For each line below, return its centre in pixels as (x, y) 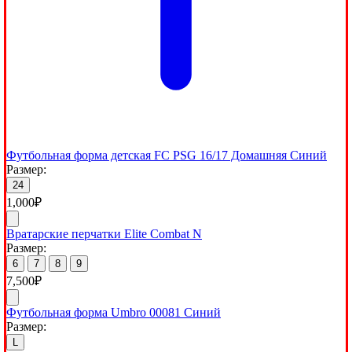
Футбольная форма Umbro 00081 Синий (114, 312)
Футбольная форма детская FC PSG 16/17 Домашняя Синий (167, 155)
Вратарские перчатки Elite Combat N (104, 233)
